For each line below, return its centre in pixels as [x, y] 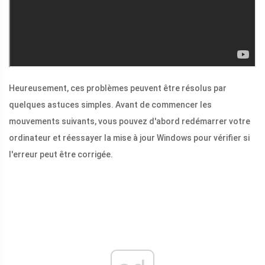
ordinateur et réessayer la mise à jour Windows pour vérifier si [129, 138]
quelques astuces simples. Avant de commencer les [110, 105]
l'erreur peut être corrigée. [61, 155]
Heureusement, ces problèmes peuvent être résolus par [118, 88]
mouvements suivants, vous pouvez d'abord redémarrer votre [130, 122]
